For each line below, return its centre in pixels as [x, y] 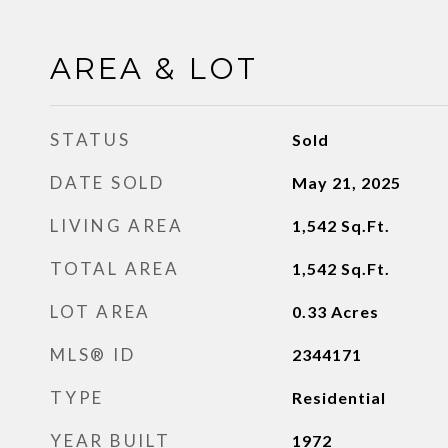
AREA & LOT [154, 68]
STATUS [90, 139]
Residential [338, 397]
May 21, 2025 [346, 182]
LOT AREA [100, 311]
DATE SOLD [107, 182]
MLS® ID [93, 354]
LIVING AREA [117, 225]
